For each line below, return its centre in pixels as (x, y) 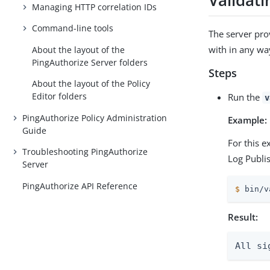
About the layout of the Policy (91, 84)
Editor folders (60, 96)
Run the (245, 97)
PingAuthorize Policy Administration (95, 118)
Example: (248, 120)
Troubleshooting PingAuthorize (85, 152)
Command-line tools (73, 28)
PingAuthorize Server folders (90, 62)
